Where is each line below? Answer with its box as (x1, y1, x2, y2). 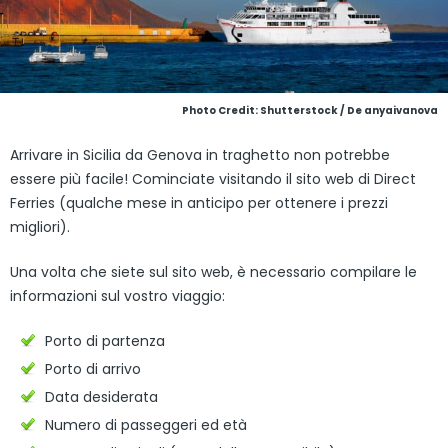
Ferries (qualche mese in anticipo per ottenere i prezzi (10, 193, 388, 214)
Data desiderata (45, 387, 158, 408)
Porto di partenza (45, 331, 165, 352)
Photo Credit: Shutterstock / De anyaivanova (182, 103, 438, 119)
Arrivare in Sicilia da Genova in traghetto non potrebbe (10, 145, 390, 166)
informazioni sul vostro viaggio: (10, 286, 225, 307)
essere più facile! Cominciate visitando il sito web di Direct (10, 169, 416, 190)
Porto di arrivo (45, 359, 141, 380)
